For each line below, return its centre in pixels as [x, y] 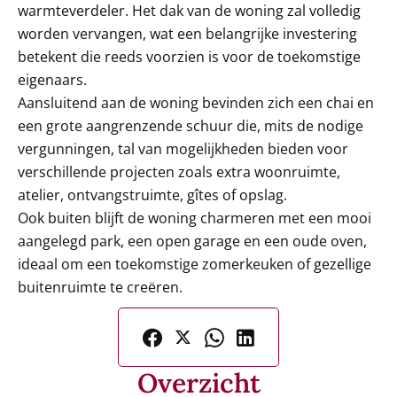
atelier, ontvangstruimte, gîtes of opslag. [152, 195]
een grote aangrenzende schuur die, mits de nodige [191, 126]
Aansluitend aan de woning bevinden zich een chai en [196, 103]
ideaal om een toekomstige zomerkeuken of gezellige [195, 264]
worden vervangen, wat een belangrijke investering [187, 34]
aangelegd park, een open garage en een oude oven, [192, 241]
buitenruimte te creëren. [100, 287]
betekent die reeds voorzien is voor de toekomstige [189, 57]
